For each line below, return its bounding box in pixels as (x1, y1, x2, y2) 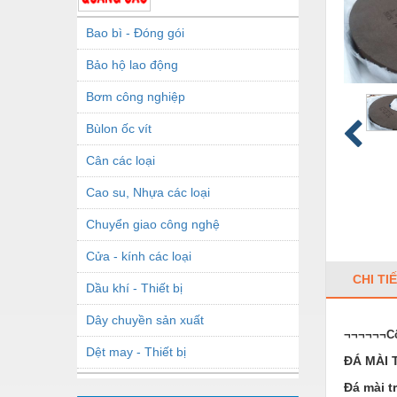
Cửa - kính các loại (86, 248, 191, 263)
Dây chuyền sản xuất (86, 312, 204, 327)
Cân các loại (86, 152, 155, 167)
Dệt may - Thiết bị (86, 344, 186, 359)
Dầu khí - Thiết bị (86, 280, 183, 295)
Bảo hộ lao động (86, 57, 178, 72)
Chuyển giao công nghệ (86, 216, 220, 231)
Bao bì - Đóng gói (86, 25, 184, 40)
